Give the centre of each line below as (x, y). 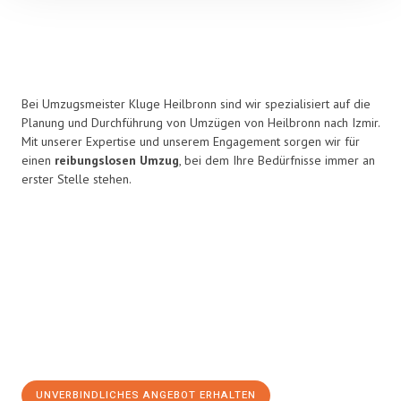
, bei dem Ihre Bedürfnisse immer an (277, 160)
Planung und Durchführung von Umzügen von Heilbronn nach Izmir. (200, 123)
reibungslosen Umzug (117, 160)
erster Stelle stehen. (77, 179)
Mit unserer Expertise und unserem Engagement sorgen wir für (191, 141)
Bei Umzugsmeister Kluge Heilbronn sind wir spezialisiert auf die (196, 104)
